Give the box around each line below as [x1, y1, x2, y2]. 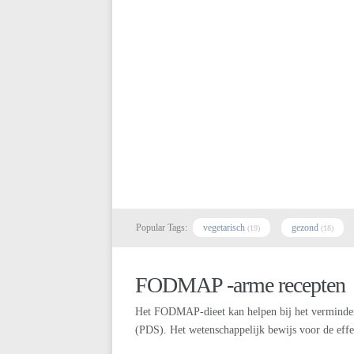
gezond [292, 222, 318, 233]
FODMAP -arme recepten [135, 273, 345, 297]
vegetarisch [203, 222, 245, 233]
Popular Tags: [136, 222, 187, 233]
